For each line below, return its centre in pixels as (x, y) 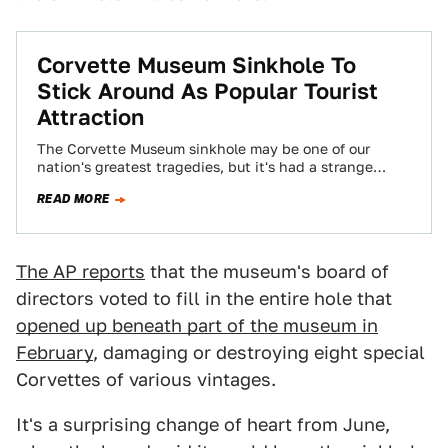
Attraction (90, 117)
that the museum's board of (267, 271)
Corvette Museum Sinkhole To (196, 65)
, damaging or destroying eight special (259, 352)
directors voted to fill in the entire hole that (204, 298)
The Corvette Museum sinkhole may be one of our (203, 149)
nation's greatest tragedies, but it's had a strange (205, 167)
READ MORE (73, 199)
